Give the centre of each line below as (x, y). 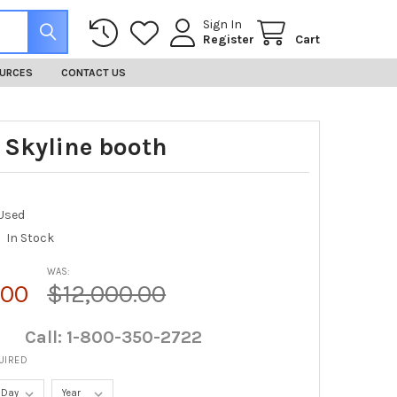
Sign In (223, 24)
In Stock (31, 237)
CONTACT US (93, 72)
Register (229, 39)
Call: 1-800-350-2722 (114, 337)
